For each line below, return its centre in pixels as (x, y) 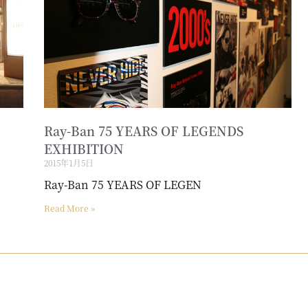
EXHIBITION (84, 149)
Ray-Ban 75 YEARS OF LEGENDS (143, 131)
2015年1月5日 (68, 163)
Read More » (69, 208)
